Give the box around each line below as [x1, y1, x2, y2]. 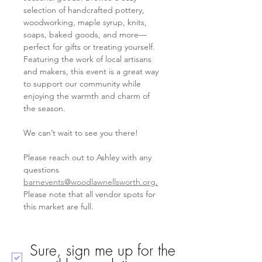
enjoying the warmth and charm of [23, 90, 152, 101]
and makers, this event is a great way [23, 65, 161, 77]
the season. [23, 102, 68, 113]
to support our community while [23, 78, 143, 89]
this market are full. [23, 201, 96, 212]
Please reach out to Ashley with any [23, 151, 154, 163]
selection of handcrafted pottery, [23, 4, 147, 15]
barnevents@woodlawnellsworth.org [23, 176, 156, 187]
